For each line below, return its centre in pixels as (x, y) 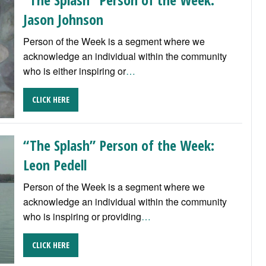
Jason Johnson (63, 19)
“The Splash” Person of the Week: (118, 145)
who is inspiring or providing (82, 216)
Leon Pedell (55, 164)
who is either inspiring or (74, 71)
